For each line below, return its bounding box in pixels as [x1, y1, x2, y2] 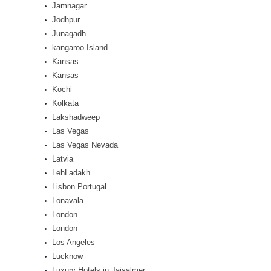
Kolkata [52, 99, 79, 108]
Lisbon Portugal [52, 182, 106, 191]
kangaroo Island [52, 43, 108, 52]
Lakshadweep [52, 113, 100, 122]
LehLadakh [52, 168, 90, 177]
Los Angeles [52, 238, 95, 247]
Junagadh [52, 29, 86, 38]
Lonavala [52, 196, 83, 205]
